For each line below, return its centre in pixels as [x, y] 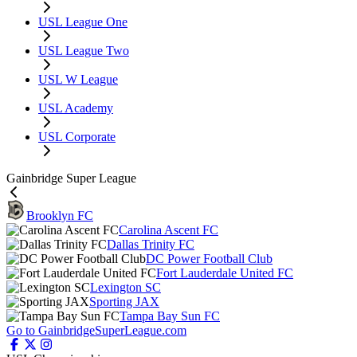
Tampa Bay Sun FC [170, 316]
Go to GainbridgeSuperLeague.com [96, 330]
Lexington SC [126, 287]
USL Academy [76, 108]
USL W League [78, 79]
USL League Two [84, 51]
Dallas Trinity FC [151, 244]
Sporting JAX [124, 302]
